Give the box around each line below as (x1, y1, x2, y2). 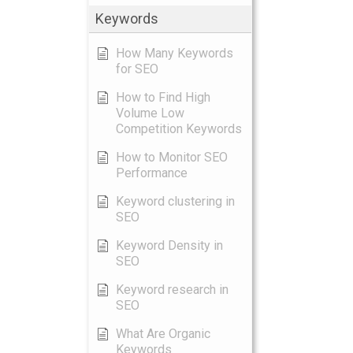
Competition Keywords (116, 121, 242, 136)
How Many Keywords (116, 46, 233, 61)
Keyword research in (116, 282, 229, 297)
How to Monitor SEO (116, 150, 228, 165)
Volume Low (116, 106, 184, 121)
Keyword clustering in (116, 194, 235, 209)
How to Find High (116, 90, 210, 105)
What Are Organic (116, 326, 210, 341)
